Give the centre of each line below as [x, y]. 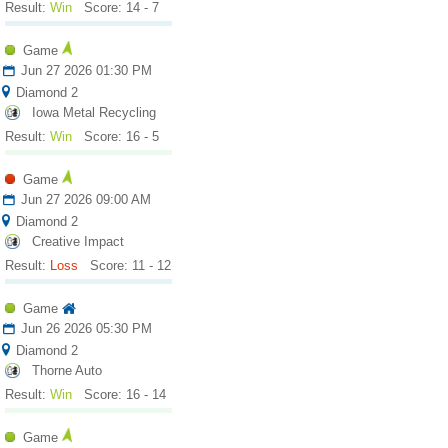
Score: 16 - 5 [121, 136]
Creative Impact [77, 241]
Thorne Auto [66, 370]
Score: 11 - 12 [130, 265]
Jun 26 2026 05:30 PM [84, 328]
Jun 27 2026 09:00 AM [83, 199]
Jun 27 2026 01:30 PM [84, 70]
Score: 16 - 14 [124, 394]
